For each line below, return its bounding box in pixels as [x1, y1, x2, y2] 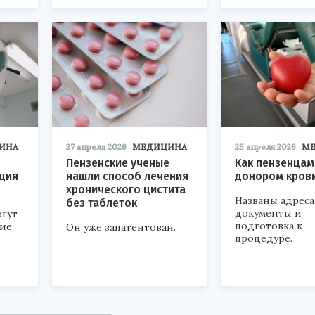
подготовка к [235, 219, 302, 232]
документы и [235, 206, 302, 219]
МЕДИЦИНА [132, 141, 187, 152]
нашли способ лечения [66, 169, 188, 183]
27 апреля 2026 [66, 141, 127, 152]
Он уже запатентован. [66, 220, 176, 233]
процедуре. [235, 231, 292, 245]
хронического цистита [66, 182, 186, 196]
